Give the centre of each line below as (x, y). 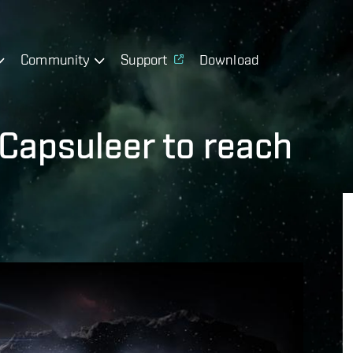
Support (144, 59)
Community (56, 59)
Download (229, 59)
